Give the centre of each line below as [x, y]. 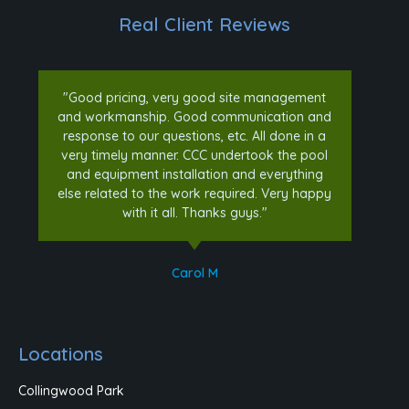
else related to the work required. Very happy [195, 193]
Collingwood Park [71, 390]
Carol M [194, 273]
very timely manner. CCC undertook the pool [195, 155]
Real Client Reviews [204, 24]
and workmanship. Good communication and [195, 116]
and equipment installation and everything [194, 174]
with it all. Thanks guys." [194, 212]
